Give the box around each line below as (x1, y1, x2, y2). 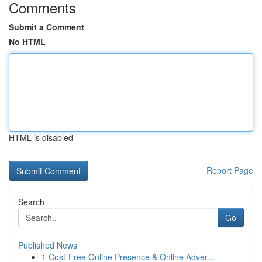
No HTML (9, 36, 46, 47)
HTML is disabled (9, 132, 73, 143)
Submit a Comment (9, 21, 84, 33)
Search (18, 196, 44, 208)
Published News (18, 239, 77, 251)
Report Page (206, 164, 253, 176)
